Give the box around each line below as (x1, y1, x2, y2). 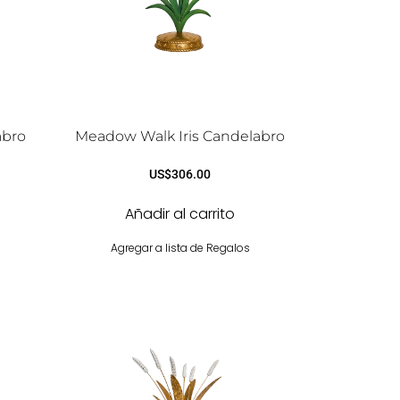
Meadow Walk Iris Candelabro (75, 128, 286, 146)
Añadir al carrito (125, 204, 236, 225)
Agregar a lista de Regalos (110, 240, 250, 256)
